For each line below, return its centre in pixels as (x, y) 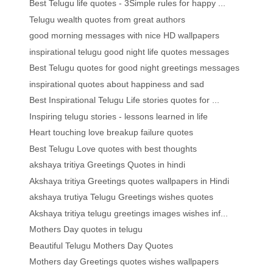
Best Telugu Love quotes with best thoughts (113, 148)
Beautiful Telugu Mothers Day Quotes (101, 245)
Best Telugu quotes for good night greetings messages (135, 68)
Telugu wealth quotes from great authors (108, 19)
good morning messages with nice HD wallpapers (125, 36)
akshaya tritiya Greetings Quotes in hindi (108, 165)
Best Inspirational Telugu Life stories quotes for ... (125, 100)
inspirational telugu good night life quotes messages (129, 51)
